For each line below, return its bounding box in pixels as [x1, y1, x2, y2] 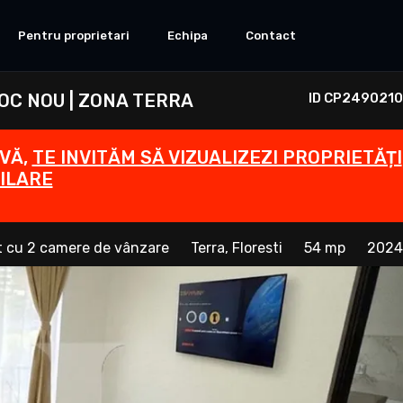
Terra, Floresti [191, 239, 282, 257]
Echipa [167, 28, 208, 42]
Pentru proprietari [18, 28, 130, 42]
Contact [246, 28, 296, 42]
